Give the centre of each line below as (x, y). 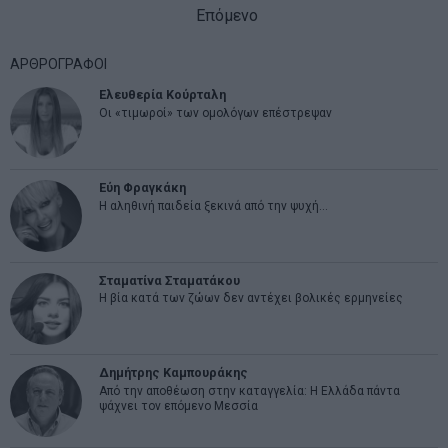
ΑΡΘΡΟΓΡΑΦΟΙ (58, 64)
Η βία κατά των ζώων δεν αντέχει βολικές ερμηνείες (250, 298)
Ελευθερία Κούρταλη (162, 95)
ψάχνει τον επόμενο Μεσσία (178, 405)
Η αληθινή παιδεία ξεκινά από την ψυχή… (213, 205)
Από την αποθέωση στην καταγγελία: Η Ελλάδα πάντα (249, 390)
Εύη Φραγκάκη (142, 187)
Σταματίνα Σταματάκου (169, 280)
